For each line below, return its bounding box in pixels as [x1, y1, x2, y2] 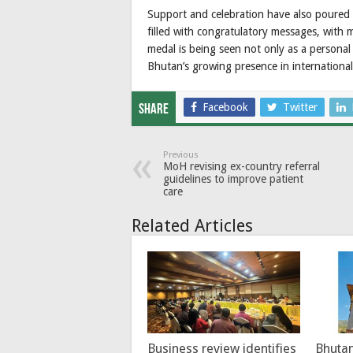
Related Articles [132, 216, 253, 236]
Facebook [203, 101, 248, 114]
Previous [163, 150, 199, 161]
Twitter [283, 101, 318, 114]
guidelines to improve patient [163, 173, 303, 186]
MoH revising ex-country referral [163, 160, 320, 173]
